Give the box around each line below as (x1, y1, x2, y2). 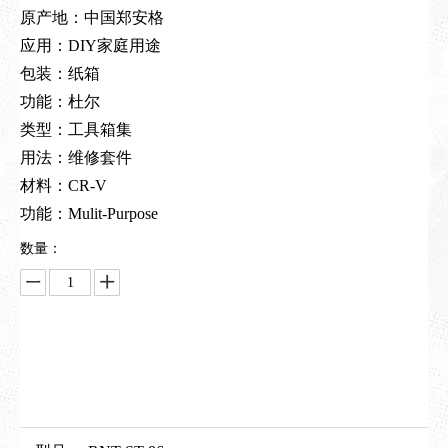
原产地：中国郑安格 (20, 9, 164, 26)
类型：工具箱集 (20, 121, 132, 138)
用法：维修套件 (20, 149, 132, 166)
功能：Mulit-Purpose (20, 205, 158, 222)
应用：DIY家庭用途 (20, 37, 161, 54)
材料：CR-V (20, 177, 107, 194)
